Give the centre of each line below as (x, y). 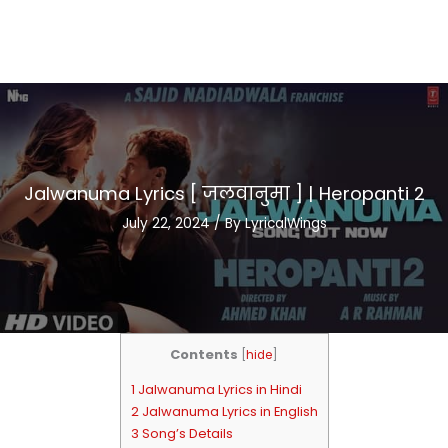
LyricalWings (285, 223)
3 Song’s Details (181, 433)
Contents (204, 354)
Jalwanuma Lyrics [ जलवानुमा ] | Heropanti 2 (224, 193)
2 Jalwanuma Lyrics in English (224, 411)
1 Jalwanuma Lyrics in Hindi (216, 389)
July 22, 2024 (167, 223)
